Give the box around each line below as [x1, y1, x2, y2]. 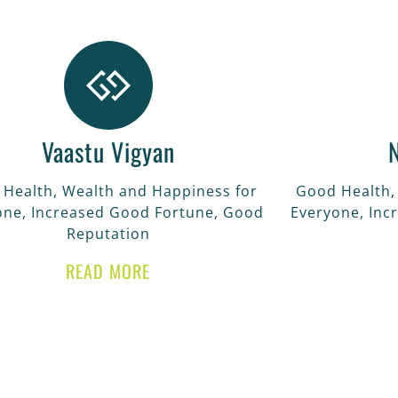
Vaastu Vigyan [41, 132, 175, 170]
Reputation [66, 223, 150, 243]
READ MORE [66, 257, 151, 284]
